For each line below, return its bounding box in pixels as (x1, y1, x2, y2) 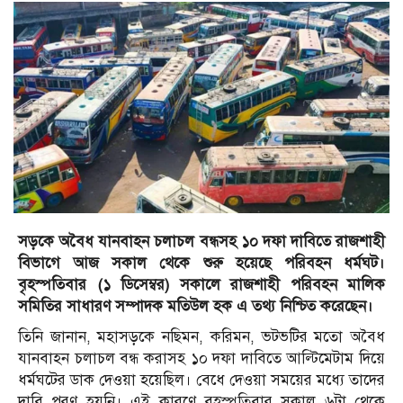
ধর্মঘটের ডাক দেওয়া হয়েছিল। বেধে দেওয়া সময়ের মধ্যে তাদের (18, 371, 385, 390)
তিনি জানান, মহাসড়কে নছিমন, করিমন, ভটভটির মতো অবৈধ (18, 327, 385, 347)
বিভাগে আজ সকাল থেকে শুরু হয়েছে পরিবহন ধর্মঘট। (18, 254, 385, 273)
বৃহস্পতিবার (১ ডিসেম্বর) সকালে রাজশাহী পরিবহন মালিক (18, 275, 385, 295)
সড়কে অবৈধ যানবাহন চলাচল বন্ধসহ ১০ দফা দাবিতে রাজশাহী (18, 232, 385, 252)
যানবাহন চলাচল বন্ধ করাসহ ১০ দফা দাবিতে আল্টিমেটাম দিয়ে (18, 349, 385, 369)
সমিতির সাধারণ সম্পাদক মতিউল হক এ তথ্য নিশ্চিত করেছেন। (18, 297, 378, 317)
